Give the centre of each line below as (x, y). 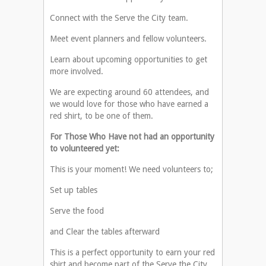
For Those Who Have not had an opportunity (132, 137)
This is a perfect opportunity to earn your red (132, 253)
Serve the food (77, 211)
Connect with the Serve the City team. (119, 18)
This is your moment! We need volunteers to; (132, 170)
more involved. (77, 72)
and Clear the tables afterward (105, 232)
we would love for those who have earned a (129, 104)
